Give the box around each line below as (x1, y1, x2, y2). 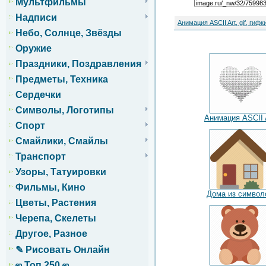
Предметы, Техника (15, 74, 108, 85)
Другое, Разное (15, 229, 87, 239)
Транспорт (15, 151, 66, 162)
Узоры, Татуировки (15, 167, 106, 178)
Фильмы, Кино (15, 182, 85, 193)
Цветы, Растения (15, 198, 96, 208)
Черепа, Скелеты (15, 213, 96, 224)
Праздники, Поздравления (15, 59, 141, 69)
